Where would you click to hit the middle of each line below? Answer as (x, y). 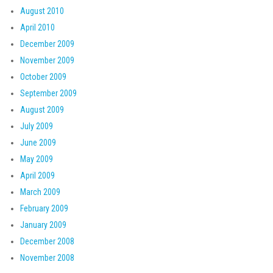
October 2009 (43, 77)
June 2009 (38, 143)
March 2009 (40, 192)
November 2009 (47, 60)
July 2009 (37, 126)
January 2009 (43, 225)
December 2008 (47, 241)
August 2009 (42, 110)
